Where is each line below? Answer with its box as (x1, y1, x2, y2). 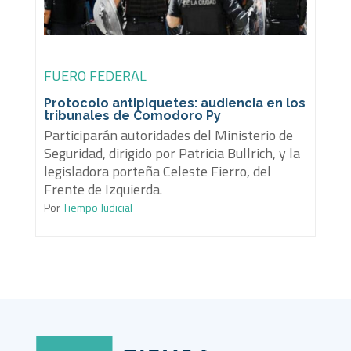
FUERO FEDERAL (43, 65, 147, 87)
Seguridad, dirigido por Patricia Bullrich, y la (43, 143, 300, 165)
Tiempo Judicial (60, 199, 132, 216)
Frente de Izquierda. (43, 179, 162, 201)
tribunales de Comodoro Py (43, 108, 221, 124)
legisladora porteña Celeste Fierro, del (43, 161, 271, 183)
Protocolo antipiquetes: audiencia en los (43, 96, 306, 111)
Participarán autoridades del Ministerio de (43, 125, 293, 147)
